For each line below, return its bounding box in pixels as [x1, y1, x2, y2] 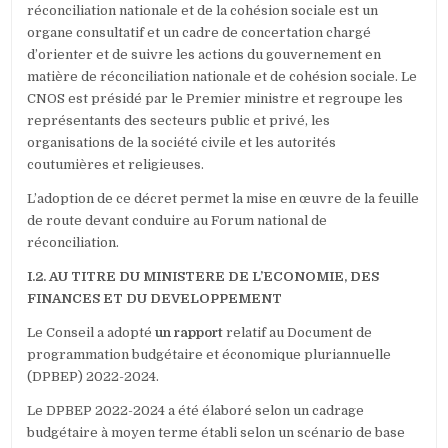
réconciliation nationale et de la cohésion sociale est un [27, 3, 379, 19]
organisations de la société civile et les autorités [27, 135, 337, 151]
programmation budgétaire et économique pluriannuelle [27, 347, 392, 363]
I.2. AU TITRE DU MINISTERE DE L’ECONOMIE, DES [27, 269, 380, 285]
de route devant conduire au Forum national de [27, 213, 328, 229]
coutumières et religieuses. [27, 157, 205, 173]
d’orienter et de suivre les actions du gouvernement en [27, 47, 382, 63]
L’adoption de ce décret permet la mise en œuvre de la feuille [27, 191, 420, 207]
